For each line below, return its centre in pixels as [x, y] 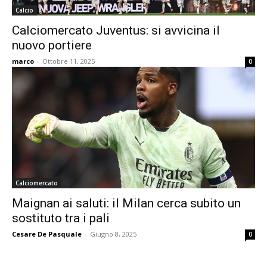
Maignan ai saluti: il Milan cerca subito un [126, 203]
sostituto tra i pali [61, 218]
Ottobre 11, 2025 [69, 61]
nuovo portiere [52, 45]
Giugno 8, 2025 [113, 234]
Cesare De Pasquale [47, 234]
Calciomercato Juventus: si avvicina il [116, 30]
